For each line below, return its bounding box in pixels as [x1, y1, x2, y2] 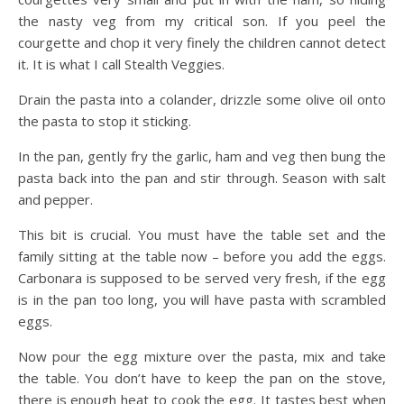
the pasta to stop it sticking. [18, 111, 191, 130]
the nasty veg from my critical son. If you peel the [18, 11, 386, 30]
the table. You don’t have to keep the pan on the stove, [18, 368, 386, 387]
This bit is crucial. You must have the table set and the [18, 225, 386, 243]
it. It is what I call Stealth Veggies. [18, 54, 225, 73]
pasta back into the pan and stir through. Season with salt [18, 168, 386, 187]
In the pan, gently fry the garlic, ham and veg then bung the [18, 146, 386, 165]
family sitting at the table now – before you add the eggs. [18, 246, 386, 265]
